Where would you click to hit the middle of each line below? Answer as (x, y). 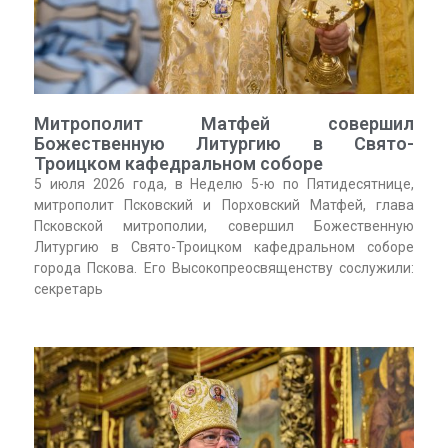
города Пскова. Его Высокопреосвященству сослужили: (224, 268)
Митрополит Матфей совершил (224, 124)
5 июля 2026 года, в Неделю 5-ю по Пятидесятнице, (224, 184)
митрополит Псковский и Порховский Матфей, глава (224, 205)
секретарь (68, 289)
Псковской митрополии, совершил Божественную (224, 226)
